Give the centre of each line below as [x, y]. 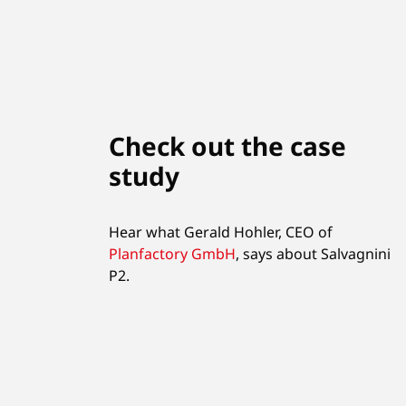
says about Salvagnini [317, 253]
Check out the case [227, 145]
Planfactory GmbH [172, 253]
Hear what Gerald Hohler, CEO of [221, 232]
